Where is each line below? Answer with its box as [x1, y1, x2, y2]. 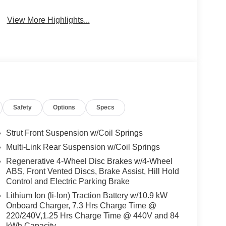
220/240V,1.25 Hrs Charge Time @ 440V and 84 [6, 211, 179, 220]
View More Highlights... [7, 16, 90, 25]
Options [53, 104, 76, 111]
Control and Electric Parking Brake [6, 177, 130, 186]
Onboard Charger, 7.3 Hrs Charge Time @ [6, 201, 156, 210]
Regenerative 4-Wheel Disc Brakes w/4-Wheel [6, 157, 173, 166]
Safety [13, 104, 32, 111]
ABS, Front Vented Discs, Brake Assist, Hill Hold [6, 167, 179, 176]
